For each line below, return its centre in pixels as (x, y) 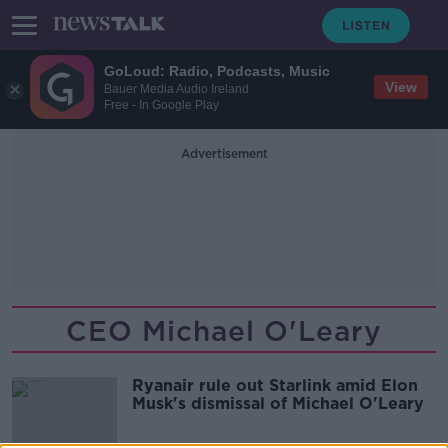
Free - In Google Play (161, 104)
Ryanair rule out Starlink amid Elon (275, 385)
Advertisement (224, 153)
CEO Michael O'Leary (224, 331)
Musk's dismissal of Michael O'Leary (278, 403)
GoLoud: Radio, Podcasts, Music (217, 70)
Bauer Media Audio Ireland (176, 88)
